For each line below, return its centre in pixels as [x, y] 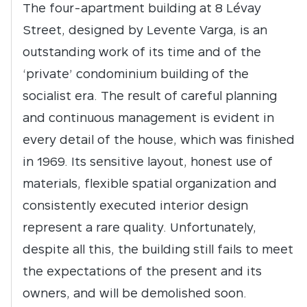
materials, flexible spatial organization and [150, 183]
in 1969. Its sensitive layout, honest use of [148, 161]
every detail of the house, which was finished [159, 139]
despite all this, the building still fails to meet [158, 249]
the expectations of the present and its [142, 271]
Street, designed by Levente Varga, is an [145, 30]
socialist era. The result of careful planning [150, 96]
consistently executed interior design [135, 205]
